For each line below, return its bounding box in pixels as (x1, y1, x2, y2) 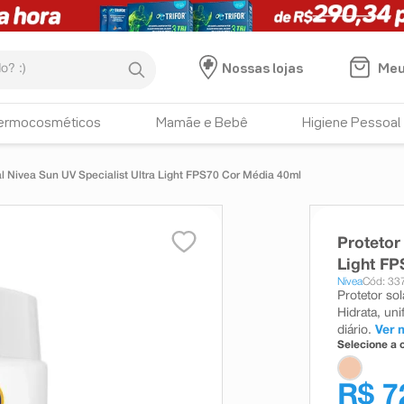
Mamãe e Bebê (155, 117, 248, 130)
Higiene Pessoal (302, 117, 401, 130)
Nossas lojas (221, 63, 303, 76)
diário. (337, 324, 372, 336)
